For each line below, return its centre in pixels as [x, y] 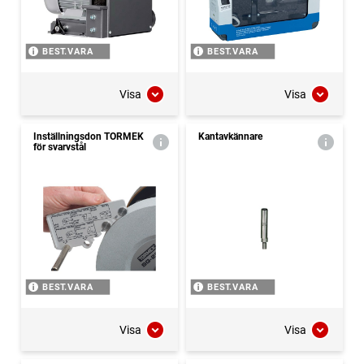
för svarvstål [60, 147]
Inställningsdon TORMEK [89, 137]
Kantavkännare [230, 137]
